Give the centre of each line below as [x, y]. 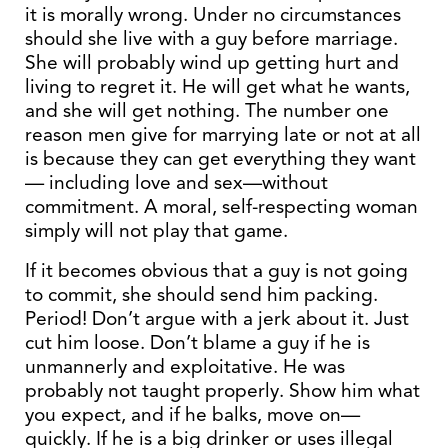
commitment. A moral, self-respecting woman [221, 206]
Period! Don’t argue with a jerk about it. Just [217, 318]
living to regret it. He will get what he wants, [217, 86]
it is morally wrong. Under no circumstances [213, 14]
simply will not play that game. [156, 230]
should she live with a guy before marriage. [211, 38]
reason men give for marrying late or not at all [223, 134]
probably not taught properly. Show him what [222, 390]
